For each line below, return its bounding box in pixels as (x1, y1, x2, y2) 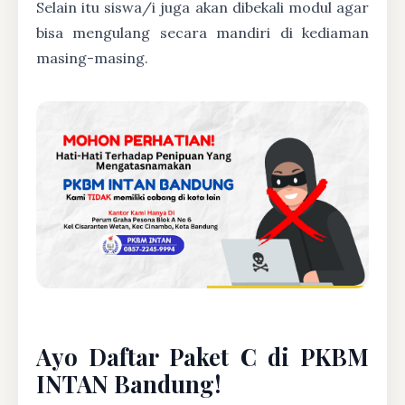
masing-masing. (36, 49, 148, 67)
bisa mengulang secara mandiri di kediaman (36, 24, 369, 42)
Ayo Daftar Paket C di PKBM (36, 340, 369, 372)
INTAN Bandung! (36, 367, 221, 399)
